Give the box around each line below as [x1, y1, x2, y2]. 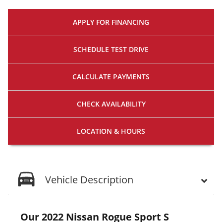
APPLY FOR [73, 17, 110, 27]
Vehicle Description [45, 172, 133, 186]
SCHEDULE [73, 44, 109, 54]
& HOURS [114, 126, 145, 136]
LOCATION [77, 126, 112, 136]
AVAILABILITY [101, 99, 146, 109]
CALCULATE [72, 71, 111, 81]
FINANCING [111, 17, 149, 27]
